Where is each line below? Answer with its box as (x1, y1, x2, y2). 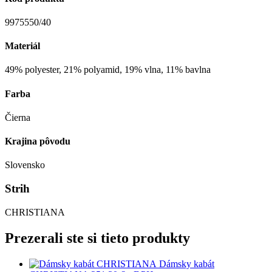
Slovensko (5, 160, 45, 171)
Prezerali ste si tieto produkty (5, 229, 190, 246)
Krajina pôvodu (5, 136, 70, 147)
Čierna (5, 112, 30, 123)
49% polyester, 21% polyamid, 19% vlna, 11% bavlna (5, 64, 211, 75)
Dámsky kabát (159, 258, 214, 269)
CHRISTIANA (5, 206, 65, 217)
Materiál (5, 41, 40, 52)
